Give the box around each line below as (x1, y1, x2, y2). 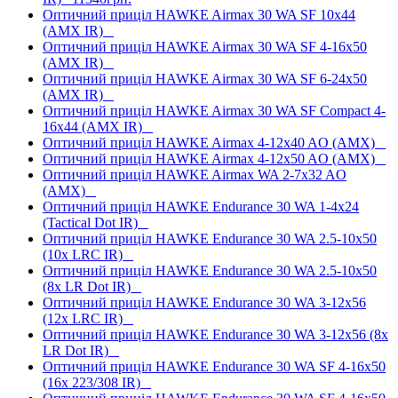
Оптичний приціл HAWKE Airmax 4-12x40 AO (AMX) (43, 134, 386, 150)
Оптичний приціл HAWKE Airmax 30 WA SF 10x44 (43, 6, 355, 22)
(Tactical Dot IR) (43, 214, 148, 230)
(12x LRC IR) (43, 310, 133, 326)
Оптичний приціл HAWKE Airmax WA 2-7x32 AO (43, 166, 346, 182)
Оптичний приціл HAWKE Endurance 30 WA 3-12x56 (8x (43, 326, 388, 342)
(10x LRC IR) (43, 246, 133, 262)
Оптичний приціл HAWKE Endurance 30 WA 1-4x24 (43, 198, 359, 214)
